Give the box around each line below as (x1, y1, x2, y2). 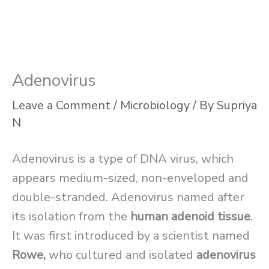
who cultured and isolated (46, 247, 196, 264)
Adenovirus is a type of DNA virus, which (12, 151, 234, 168)
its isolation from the (12, 208, 130, 225)
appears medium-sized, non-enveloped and (12, 170, 249, 187)
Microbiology (120, 97, 190, 114)
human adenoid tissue (130, 208, 250, 225)
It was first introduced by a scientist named (12, 228, 250, 244)
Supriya (217, 97, 257, 114)
